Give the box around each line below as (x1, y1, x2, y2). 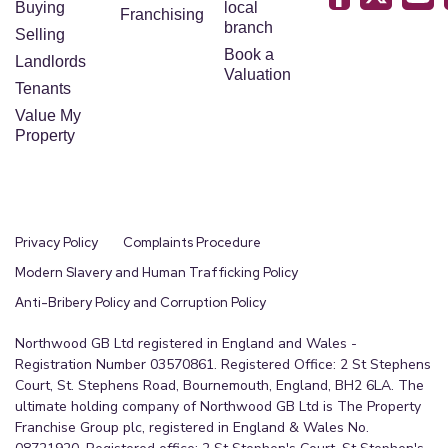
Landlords (15, 53, 86, 70)
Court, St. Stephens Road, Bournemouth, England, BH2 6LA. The (15, 376, 424, 395)
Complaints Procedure (123, 234, 261, 251)
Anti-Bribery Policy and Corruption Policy (15, 294, 269, 311)
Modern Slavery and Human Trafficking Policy (15, 264, 298, 281)
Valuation (224, 66, 291, 83)
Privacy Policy (15, 234, 98, 251)
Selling (15, 26, 65, 43)
